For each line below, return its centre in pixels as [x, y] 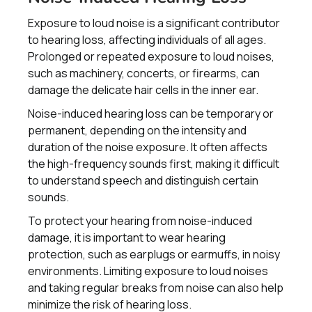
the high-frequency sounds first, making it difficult [154, 164]
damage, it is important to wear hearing [127, 237]
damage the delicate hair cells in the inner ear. [143, 90]
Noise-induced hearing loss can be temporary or [151, 114]
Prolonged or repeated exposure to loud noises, [151, 56]
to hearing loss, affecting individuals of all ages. [147, 40]
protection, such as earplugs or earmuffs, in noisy [154, 254]
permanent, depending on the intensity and [137, 130]
